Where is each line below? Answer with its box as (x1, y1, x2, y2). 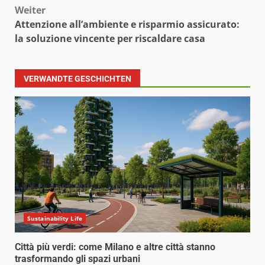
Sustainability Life (27, 214, 82, 222)
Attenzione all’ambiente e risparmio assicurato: (15, 17, 240, 31)
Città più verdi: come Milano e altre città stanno (15, 241, 215, 253)
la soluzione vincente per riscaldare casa (15, 31, 205, 45)
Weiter (15, 3, 46, 17)
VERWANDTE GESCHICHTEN (24, 73, 131, 83)
